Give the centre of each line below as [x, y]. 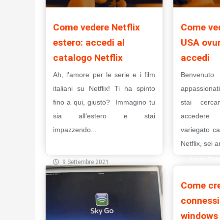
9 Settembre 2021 [86, 162]
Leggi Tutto [80, 146]
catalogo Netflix [88, 58]
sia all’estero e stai [104, 116]
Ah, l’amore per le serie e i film [104, 75]
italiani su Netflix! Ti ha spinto [104, 89]
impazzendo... [75, 130]
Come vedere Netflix [96, 27]
